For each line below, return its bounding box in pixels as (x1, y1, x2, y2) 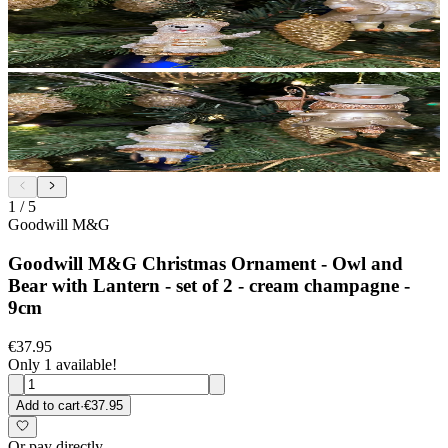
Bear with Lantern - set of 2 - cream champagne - (8, 275, 410, 297)
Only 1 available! (8, 355, 117, 373)
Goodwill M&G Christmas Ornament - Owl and (8, 253, 403, 275)
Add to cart (16, 397, 80, 413)
